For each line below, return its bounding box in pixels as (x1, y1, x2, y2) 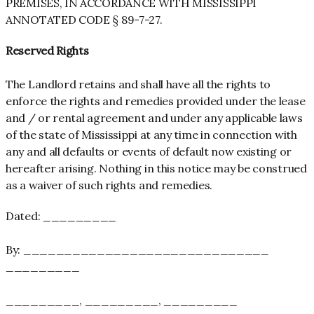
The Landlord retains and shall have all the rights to (6, 77, 271, 91)
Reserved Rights (6, 43, 89, 57)
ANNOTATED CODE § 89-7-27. (6, 13, 163, 27)
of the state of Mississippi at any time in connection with (6, 128, 297, 142)
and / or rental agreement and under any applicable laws (6, 111, 303, 125)
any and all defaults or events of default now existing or (6, 144, 292, 158)
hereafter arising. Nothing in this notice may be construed (6, 161, 307, 175)
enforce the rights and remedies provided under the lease (6, 94, 306, 108)
